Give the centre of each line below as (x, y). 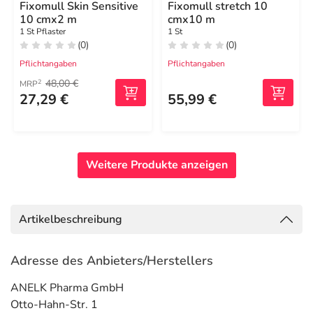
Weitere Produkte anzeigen (156, 165)
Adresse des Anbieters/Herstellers (112, 261)
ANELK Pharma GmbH (67, 288)
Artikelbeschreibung (71, 219)
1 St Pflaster (43, 31)
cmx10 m (191, 20)
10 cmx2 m (48, 20)
